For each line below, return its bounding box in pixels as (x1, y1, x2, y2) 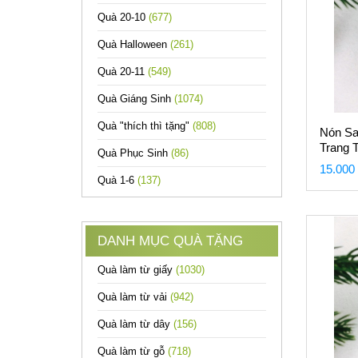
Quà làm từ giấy (97, 264, 176, 276)
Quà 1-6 (97, 174, 137, 186)
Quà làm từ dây (97, 318, 173, 330)
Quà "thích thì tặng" (97, 120, 193, 132)
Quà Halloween (97, 38, 170, 50)
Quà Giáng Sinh (97, 93, 174, 105)
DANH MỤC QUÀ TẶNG (97, 233, 243, 249)
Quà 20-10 (97, 11, 149, 23)
